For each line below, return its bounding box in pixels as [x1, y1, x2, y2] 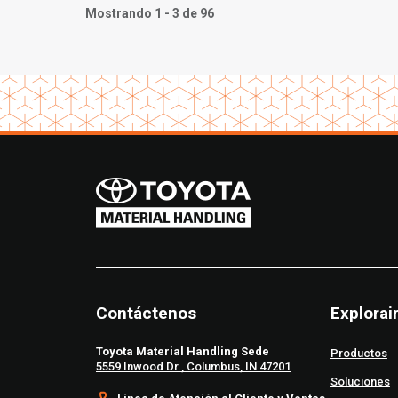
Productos [330, 346, 387, 361]
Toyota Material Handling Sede [96, 345, 269, 359]
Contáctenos [96, 303, 196, 324]
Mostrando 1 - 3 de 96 [85, 5, 214, 20]
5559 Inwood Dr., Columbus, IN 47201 [96, 360, 291, 374]
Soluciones [330, 375, 390, 389]
